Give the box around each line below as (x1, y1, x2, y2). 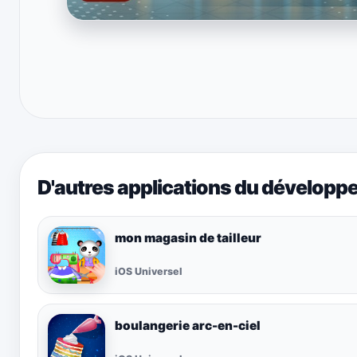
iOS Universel (115, 265, 182, 278)
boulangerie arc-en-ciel (115, 317, 261, 333)
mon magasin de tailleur (115, 229, 261, 245)
